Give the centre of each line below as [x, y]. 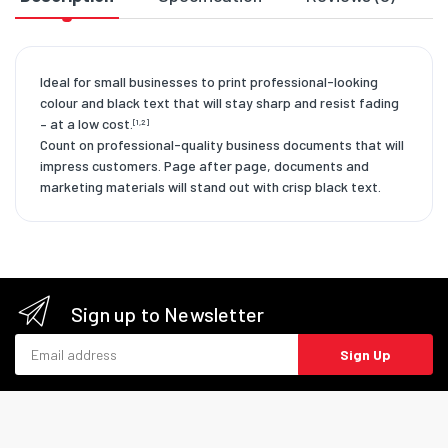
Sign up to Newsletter [168, 314]
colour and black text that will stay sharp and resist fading [219, 103]
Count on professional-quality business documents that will [222, 145]
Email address [57, 344]
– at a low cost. [86, 124]
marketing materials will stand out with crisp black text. [210, 187]
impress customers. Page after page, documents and [204, 166]
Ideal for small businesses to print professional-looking [209, 82]
